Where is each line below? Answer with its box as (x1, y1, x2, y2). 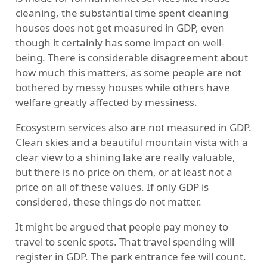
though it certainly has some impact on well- (15, 36, 224, 50)
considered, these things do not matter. (15, 195, 201, 209)
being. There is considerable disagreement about (15, 51, 248, 65)
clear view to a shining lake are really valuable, (15, 150, 235, 164)
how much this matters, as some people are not (15, 66, 241, 80)
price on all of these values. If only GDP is (15, 180, 209, 194)
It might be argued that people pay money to (15, 220, 228, 234)
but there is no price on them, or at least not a (15, 165, 232, 179)
